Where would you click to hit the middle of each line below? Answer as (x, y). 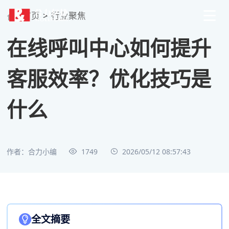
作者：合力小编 (32, 151)
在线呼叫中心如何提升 (109, 48)
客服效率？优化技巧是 (109, 78)
